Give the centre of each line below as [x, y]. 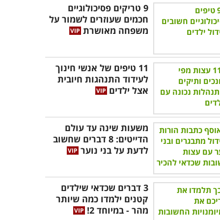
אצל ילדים [129, 90]
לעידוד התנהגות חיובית [103, 79]
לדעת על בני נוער [114, 150]
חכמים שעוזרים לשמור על [99, 19]
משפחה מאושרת [116, 30]
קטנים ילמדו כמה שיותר [102, 199]
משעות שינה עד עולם [107, 128]
